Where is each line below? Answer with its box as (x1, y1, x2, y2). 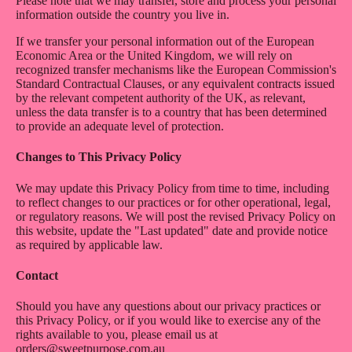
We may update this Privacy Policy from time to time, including (16, 181, 329, 195)
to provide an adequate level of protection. (16, 119, 224, 133)
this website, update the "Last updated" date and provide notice (16, 223, 328, 237)
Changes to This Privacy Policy (16, 150, 181, 164)
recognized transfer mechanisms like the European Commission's (16, 63, 336, 76)
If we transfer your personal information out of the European (16, 35, 314, 48)
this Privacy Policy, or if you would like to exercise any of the (16, 313, 321, 328)
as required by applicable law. (16, 237, 163, 251)
